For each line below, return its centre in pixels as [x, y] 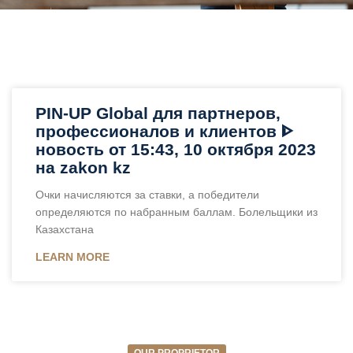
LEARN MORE [72, 257]
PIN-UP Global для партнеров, [158, 113]
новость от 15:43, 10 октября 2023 [176, 150]
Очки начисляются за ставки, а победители [147, 195]
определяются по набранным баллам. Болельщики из [176, 212]
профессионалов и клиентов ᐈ [164, 132]
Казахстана [65, 230]
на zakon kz [83, 168]
